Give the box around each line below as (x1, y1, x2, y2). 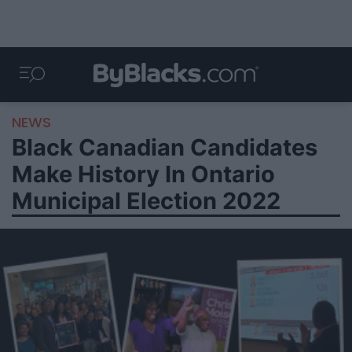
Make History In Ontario (12, 160, 275, 188)
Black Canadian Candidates (12, 134, 317, 161)
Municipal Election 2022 (12, 187, 280, 214)
